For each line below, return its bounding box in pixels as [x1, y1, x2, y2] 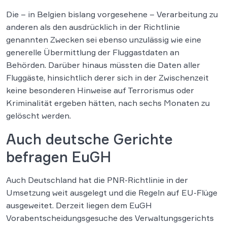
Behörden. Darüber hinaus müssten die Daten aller [6, 60, 200, 70]
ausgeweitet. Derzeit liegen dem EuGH [6, 200, 152, 211]
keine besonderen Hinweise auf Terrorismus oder [6, 85, 194, 96]
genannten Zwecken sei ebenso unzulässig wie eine [6, 34, 201, 45]
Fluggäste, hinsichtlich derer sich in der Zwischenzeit [6, 72, 209, 83]
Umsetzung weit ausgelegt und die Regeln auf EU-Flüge [6, 187, 217, 198]
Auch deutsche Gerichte [6, 130, 173, 148]
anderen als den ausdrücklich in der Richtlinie [6, 22, 180, 32]
